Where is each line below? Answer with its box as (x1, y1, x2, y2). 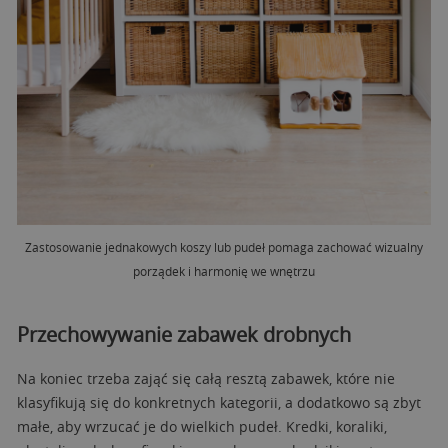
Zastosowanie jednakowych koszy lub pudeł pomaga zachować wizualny (25, 238, 423, 255)
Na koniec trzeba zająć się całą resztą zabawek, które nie (17, 368, 395, 388)
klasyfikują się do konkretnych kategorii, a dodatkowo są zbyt (17, 392, 421, 412)
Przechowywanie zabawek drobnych (17, 320, 351, 348)
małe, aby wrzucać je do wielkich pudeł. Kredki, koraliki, (17, 416, 387, 436)
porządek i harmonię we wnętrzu (133, 262, 315, 279)
